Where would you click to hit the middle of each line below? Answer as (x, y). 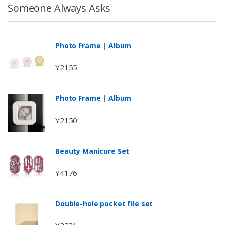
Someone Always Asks (59, 8)
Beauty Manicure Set (92, 151)
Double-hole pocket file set (104, 204)
